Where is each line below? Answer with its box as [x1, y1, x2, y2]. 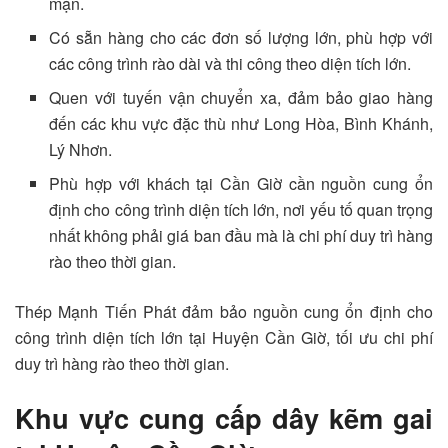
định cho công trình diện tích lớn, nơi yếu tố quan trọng [49, 198, 433, 222]
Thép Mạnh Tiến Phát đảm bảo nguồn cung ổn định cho [15, 300, 433, 324]
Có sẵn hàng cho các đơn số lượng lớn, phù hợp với [49, 26, 433, 50]
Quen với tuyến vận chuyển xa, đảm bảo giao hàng [49, 86, 433, 110]
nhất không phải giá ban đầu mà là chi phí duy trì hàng [49, 224, 433, 248]
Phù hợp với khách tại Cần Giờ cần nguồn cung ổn [49, 172, 433, 196]
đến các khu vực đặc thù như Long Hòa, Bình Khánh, [49, 112, 433, 136]
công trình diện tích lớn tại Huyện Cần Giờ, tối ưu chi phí [15, 326, 433, 350]
